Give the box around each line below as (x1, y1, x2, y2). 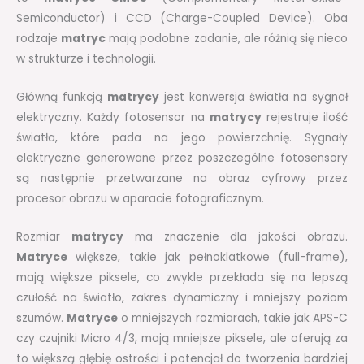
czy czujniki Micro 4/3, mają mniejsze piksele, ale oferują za (16, 331, 348, 347)
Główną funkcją (16, 89, 107, 106)
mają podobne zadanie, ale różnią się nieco (106, 31, 348, 47)
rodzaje (16, 31, 62, 47)
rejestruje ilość (261, 110, 349, 126)
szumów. (16, 310, 67, 327)
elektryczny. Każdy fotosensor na (16, 110, 210, 126)
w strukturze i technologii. (16, 51, 156, 67)
